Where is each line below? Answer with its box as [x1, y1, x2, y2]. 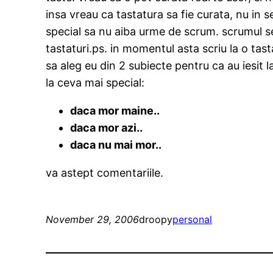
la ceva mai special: [46, 76, 145, 90]
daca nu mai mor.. [70, 138, 162, 152]
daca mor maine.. [70, 104, 160, 118]
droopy [139, 213, 173, 226]
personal [172, 213, 213, 226]
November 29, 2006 [46, 213, 140, 226]
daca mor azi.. [70, 121, 143, 135]
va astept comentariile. [46, 166, 164, 180]
